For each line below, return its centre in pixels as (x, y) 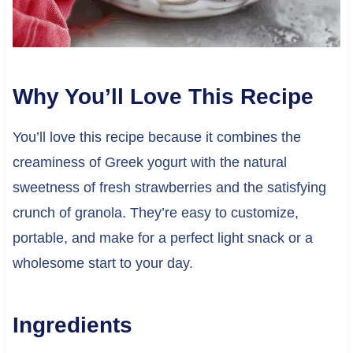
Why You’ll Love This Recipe (163, 97)
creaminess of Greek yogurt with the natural (149, 163)
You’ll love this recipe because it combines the (156, 137)
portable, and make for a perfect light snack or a (162, 238)
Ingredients (72, 325)
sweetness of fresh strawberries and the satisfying (169, 188)
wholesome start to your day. (102, 264)
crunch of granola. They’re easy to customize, (155, 213)
